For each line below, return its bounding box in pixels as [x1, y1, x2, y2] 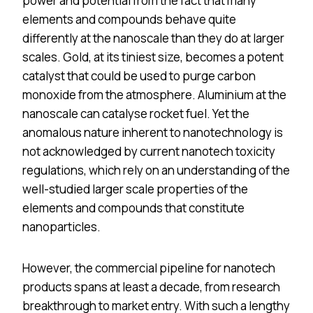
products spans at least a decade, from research [22, 278, 280, 295]
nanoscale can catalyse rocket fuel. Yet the [22, 105, 249, 122]
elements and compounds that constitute [22, 199, 245, 216]
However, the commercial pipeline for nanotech [22, 259, 275, 276]
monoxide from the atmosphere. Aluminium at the [22, 86, 286, 103]
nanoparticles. [22, 218, 101, 235]
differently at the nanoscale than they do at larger [22, 29, 284, 46]
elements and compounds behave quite [22, 10, 236, 27]
